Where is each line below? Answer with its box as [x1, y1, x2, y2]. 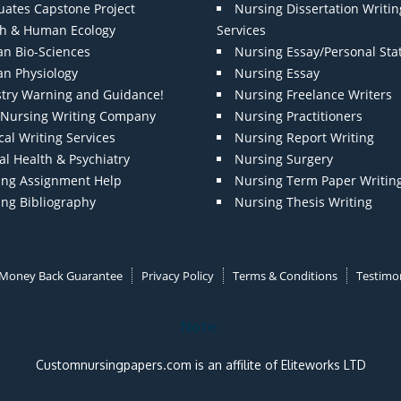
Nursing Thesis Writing [234, 193, 372, 211]
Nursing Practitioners [234, 107, 363, 125]
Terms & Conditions [232, 268, 337, 285]
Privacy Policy [141, 268, 214, 285]
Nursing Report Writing [234, 129, 374, 147]
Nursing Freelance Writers [234, 86, 392, 104]
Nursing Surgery [234, 150, 333, 168]
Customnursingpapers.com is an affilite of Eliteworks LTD [35, 356, 366, 372]
